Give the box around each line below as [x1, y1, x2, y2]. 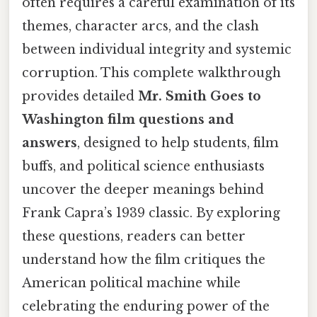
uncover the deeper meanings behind [22, 181, 264, 197]
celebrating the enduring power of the [22, 298, 270, 314]
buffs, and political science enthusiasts [22, 158, 265, 174]
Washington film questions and [22, 111, 234, 127]
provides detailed [22, 88, 138, 104]
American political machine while [22, 275, 241, 291]
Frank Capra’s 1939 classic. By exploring [22, 204, 280, 221]
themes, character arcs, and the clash [22, 18, 259, 34]
